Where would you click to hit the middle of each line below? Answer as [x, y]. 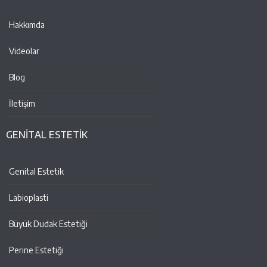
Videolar [24, 51]
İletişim [22, 104]
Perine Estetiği [36, 250]
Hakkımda [27, 25]
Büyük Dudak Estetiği [48, 224]
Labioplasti [29, 198]
